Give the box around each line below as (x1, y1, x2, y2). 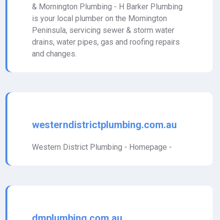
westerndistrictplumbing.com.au (32, 119, 177, 131)
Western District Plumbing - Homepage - (32, 142, 172, 152)
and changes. (32, 49, 77, 58)
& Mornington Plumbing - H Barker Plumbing (32, 2, 183, 11)
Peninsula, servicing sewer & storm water (32, 26, 174, 35)
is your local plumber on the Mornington (32, 14, 167, 23)
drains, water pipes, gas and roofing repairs (32, 37, 180, 47)
